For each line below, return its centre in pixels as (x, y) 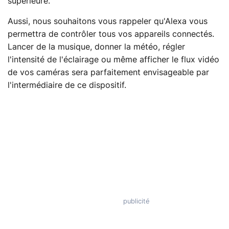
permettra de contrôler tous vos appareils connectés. (111, 34)
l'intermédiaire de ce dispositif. (67, 85)
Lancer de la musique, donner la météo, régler (96, 47)
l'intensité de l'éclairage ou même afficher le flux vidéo (113, 60)
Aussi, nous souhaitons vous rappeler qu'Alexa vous (108, 21)
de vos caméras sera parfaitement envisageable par (108, 72)
